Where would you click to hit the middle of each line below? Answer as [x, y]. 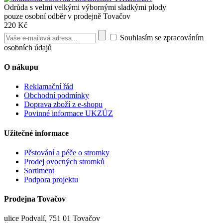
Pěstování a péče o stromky [67, 152]
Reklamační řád [49, 87]
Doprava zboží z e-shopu [63, 105]
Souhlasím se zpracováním [161, 37]
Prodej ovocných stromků [64, 161]
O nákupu [21, 67]
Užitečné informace [36, 133]
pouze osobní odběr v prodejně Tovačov [67, 16]
